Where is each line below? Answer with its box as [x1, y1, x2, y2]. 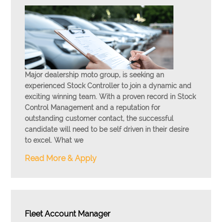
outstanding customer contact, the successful [25, 114, 174, 122]
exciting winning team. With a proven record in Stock [25, 93, 196, 101]
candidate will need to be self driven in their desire [25, 125, 189, 133]
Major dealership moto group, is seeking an [25, 71, 165, 79]
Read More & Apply [25, 154, 97, 163]
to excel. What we [25, 136, 84, 144]
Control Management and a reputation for [25, 104, 161, 111]
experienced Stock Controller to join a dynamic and [25, 82, 192, 90]
